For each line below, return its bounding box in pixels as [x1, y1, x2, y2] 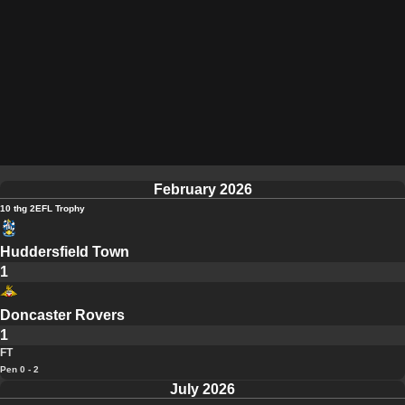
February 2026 [153, 182, 252, 198]
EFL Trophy [35, 203, 85, 214]
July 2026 [170, 381, 235, 398]
